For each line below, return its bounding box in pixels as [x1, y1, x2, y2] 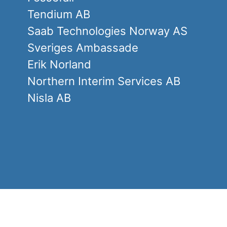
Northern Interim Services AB [27, 74, 180, 88]
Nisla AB [27, 91, 71, 105]
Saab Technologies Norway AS [27, 24, 187, 38]
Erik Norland [27, 58, 91, 71]
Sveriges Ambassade [27, 41, 138, 55]
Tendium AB [27, 8, 90, 21]
